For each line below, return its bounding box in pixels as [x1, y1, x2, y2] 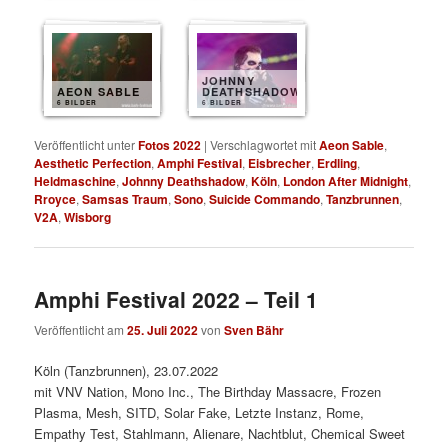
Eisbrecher [248, 153, 312, 172]
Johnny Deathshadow [122, 171, 246, 190]
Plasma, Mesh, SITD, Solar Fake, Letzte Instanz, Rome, [34, 403, 365, 423]
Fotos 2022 [138, 135, 202, 154]
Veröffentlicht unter [34, 135, 136, 153]
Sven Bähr [224, 321, 285, 340]
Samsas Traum [82, 189, 169, 208]
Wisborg [64, 207, 112, 226]
